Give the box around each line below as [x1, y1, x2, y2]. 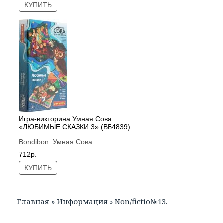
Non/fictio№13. [115, 196, 168, 207]
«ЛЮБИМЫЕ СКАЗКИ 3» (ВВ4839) [19, 122, 131, 131]
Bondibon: [19, 138, 53, 146]
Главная [17, 196, 50, 207]
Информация [57, 196, 108, 207]
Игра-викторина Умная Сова [19, 114, 112, 123]
